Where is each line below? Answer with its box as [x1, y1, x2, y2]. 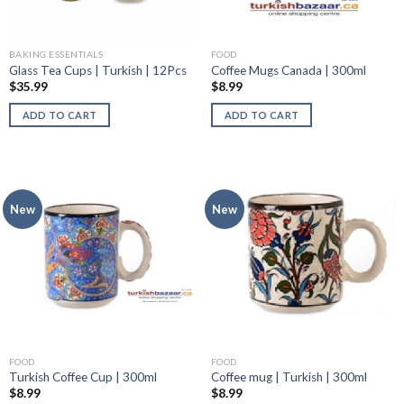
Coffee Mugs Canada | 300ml [210, 62, 366, 78]
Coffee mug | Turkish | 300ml [210, 369, 367, 384]
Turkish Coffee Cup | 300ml [8, 369, 157, 384]
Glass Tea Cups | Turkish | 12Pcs [8, 62, 187, 78]
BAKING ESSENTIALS [8, 49, 104, 60]
